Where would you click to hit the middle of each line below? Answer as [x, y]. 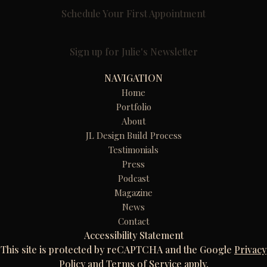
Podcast [133, 178]
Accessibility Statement [133, 235]
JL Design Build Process [133, 136]
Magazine [133, 193]
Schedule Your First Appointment [133, 14]
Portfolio [133, 107]
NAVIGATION [133, 78]
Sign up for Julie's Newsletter [133, 52]
